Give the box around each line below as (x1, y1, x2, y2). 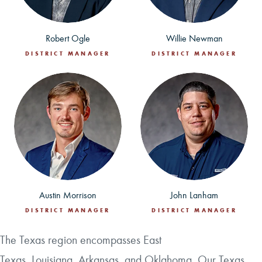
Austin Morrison (39, 189, 96, 201)
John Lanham (170, 189, 219, 201)
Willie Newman (166, 32, 223, 44)
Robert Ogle (45, 32, 90, 44)
